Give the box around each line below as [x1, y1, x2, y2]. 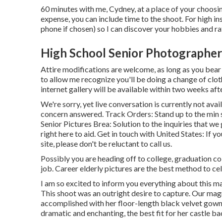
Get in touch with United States [97, 129, 202, 138]
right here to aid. [41, 129, 97, 138]
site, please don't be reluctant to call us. [41, 139, 172, 148]
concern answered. [41, 109, 105, 118]
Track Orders [105, 109, 151, 118]
